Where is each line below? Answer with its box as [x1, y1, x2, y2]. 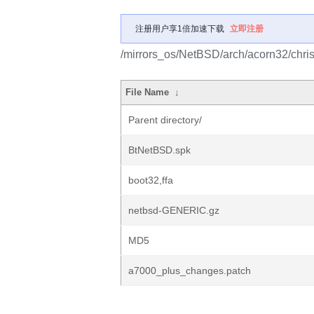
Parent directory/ [128, 114, 202, 125]
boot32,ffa [128, 175, 173, 186]
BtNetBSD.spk [128, 144, 191, 156]
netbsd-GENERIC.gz [128, 205, 219, 216]
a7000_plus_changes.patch [128, 265, 251, 276]
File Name [125, 87, 170, 97]
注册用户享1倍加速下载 [135, 24, 224, 34]
